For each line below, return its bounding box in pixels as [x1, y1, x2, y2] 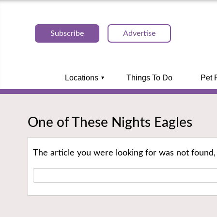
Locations [64, 74, 98, 82]
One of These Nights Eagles [28, 115, 192, 129]
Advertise [123, 30, 155, 37]
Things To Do [126, 74, 172, 82]
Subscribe [50, 30, 84, 37]
